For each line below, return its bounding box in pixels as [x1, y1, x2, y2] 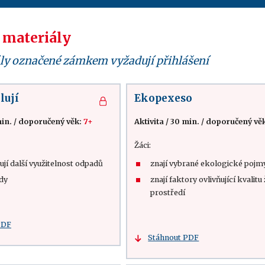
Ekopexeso [134, 92, 193, 105]
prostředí [150, 188, 186, 197]
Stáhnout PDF [148, 233, 199, 242]
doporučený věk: [18, 117, 83, 126]
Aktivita [134, 117, 164, 126]
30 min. [170, 117, 200, 126]
